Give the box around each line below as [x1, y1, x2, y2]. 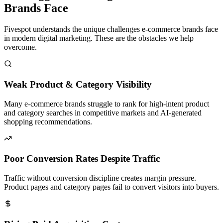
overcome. [4, 43, 37, 52]
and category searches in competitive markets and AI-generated [4, 108, 202, 117]
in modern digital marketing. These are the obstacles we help [4, 34, 194, 43]
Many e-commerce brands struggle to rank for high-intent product [4, 99, 209, 108]
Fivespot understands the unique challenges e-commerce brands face [4, 25, 218, 34]
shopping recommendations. [4, 117, 92, 126]
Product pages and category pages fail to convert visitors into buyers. [4, 183, 219, 192]
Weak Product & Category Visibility [4, 79, 152, 90]
